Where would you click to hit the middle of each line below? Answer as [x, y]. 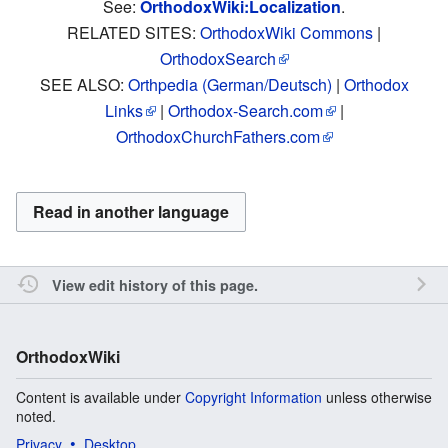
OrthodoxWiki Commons [286, 33]
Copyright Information [253, 396]
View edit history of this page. [154, 284]
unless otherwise [377, 396]
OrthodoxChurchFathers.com [217, 137]
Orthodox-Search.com [245, 111]
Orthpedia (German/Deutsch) [229, 85]
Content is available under [100, 396]
